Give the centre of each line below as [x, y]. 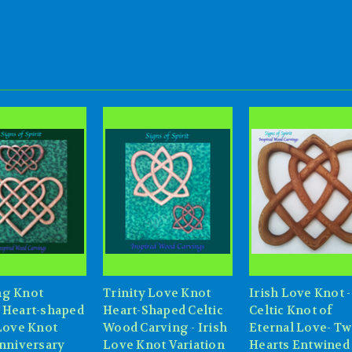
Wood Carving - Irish [165, 328]
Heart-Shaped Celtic [163, 311]
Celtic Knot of [291, 311]
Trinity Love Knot [157, 293]
